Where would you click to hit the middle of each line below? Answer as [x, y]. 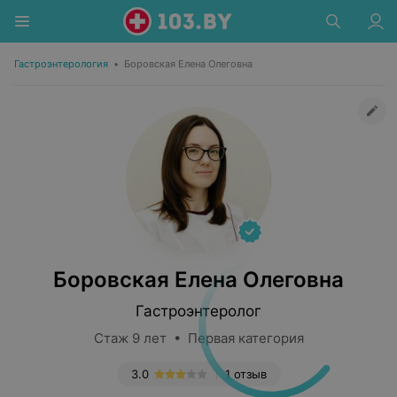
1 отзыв [245, 374]
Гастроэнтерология [61, 64]
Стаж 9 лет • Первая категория [198, 338]
